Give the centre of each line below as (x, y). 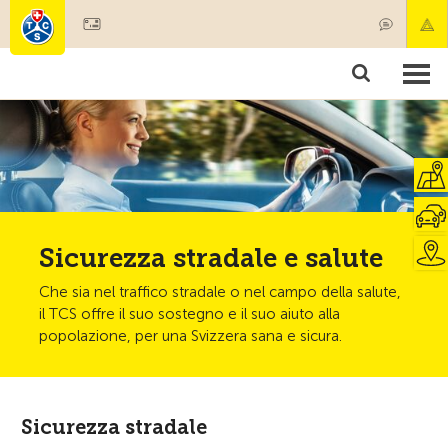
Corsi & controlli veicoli (96, 89)
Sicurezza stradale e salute (211, 258)
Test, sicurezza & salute (92, 125)
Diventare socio (176, 18)
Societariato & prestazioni (104, 53)
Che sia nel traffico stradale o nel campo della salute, (220, 292)
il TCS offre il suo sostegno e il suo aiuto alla (189, 314)
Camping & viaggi (269, 89)
